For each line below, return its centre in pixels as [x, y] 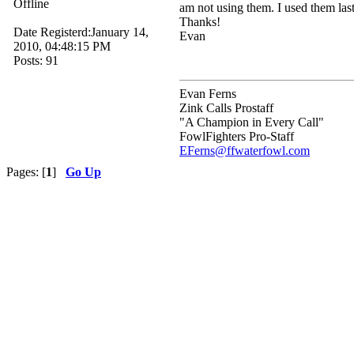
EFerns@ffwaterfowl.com [245, 150]
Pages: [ [26, 171]
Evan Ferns [208, 93]
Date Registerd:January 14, [81, 32]
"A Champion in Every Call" [252, 122]
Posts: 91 [36, 60]
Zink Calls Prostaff [226, 107]
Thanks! [200, 21]
